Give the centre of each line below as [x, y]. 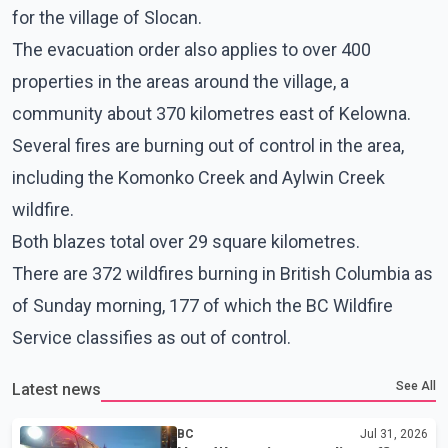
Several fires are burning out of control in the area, [208, 145]
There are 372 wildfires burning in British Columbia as [222, 273]
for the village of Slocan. [107, 17]
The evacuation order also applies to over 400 [191, 49]
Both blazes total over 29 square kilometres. [186, 241]
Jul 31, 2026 [394, 433]
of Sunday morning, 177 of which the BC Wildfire [202, 305]
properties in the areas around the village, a [180, 81]
